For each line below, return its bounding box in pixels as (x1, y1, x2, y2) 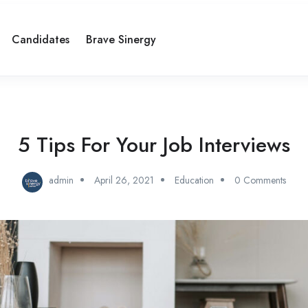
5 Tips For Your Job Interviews (18, 129, 290, 159)
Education (175, 173, 214, 187)
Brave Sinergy (86, 31, 156, 47)
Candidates (12, 31, 69, 47)
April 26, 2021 (94, 173, 154, 187)
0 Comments (234, 173, 286, 187)
